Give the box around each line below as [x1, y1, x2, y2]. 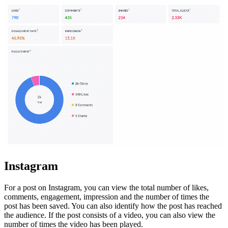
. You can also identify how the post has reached [68, 202, 222, 211]
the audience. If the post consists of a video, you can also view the [4, 211, 215, 220]
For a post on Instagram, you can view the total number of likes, [4, 183, 209, 192]
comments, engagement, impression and [4, 192, 134, 202]
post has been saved [4, 202, 68, 211]
